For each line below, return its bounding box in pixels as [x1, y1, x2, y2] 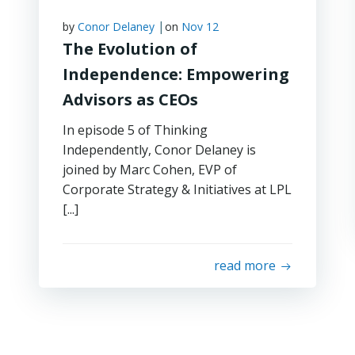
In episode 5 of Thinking [62, 121, 208, 139]
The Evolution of [62, 38, 197, 59]
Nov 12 [181, 19, 219, 34]
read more [214, 257, 277, 274]
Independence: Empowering [62, 63, 289, 85]
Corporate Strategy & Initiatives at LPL [62, 181, 292, 198]
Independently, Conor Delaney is [62, 141, 256, 158]
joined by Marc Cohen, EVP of [62, 161, 237, 178]
